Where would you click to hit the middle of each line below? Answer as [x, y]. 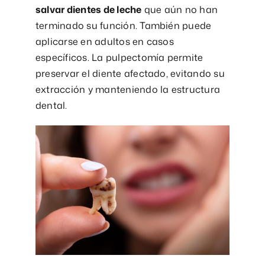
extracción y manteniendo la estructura [128, 89]
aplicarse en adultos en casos [104, 41]
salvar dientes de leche [88, 9]
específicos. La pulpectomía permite [119, 57]
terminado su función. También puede [123, 25]
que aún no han [180, 9]
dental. [51, 105]
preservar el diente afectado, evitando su [130, 73]
